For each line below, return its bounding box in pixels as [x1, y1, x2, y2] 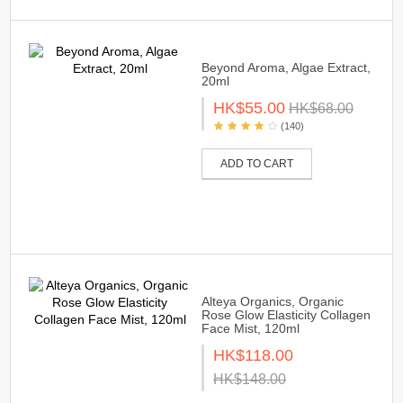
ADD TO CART [220, 157, 293, 170]
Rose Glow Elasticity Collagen [201, 307, 371, 322]
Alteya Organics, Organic [201, 293, 344, 309]
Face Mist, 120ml [201, 320, 300, 336]
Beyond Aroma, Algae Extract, [201, 59, 371, 75]
